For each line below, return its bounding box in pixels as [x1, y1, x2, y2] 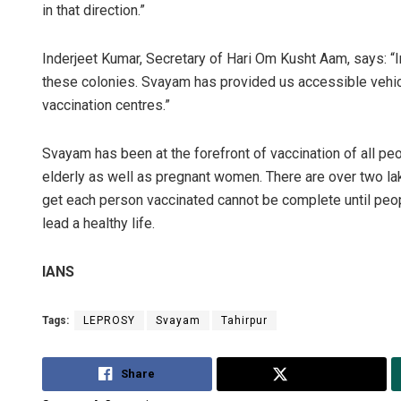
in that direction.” [42, 2, 145, 20]
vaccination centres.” [42, 97, 170, 115]
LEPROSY [83, 314, 135, 328]
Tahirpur [221, 314, 268, 328]
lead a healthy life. [42, 215, 155, 233]
